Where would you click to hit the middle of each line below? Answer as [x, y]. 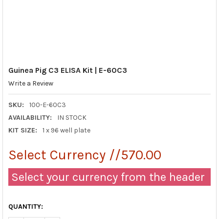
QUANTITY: [25, 206]
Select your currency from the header [106, 177]
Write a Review [31, 84]
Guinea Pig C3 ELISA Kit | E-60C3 [67, 70]
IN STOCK [72, 117]
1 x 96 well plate [66, 130]
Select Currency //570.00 [85, 154]
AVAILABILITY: [30, 117]
